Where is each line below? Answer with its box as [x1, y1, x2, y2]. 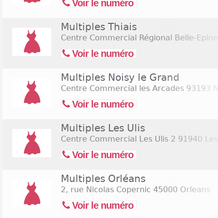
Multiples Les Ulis [61, 122, 145, 134]
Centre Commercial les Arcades [61, 84, 184, 93]
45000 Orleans [151, 185, 210, 194]
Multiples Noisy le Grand [61, 72, 180, 83]
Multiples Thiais [61, 21, 137, 33]
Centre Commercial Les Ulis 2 [61, 134, 176, 144]
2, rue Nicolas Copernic [61, 185, 151, 194]
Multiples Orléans [61, 173, 145, 184]
